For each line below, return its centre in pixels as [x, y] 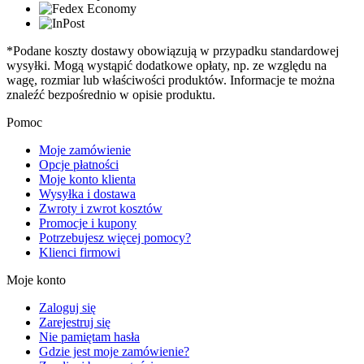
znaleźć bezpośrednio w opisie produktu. [111, 94]
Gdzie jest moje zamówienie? [114, 351]
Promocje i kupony [88, 223]
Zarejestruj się [75, 322]
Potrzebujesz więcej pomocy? [115, 237]
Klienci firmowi [80, 252]
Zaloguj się [67, 307]
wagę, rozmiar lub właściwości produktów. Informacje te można [171, 80]
